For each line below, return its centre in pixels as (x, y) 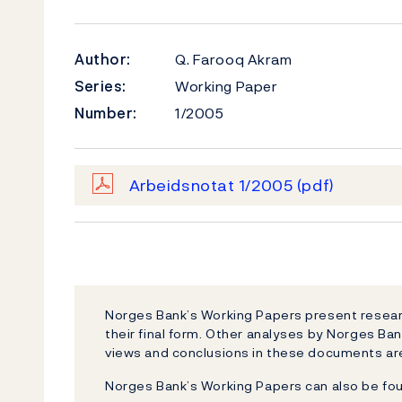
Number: (106, 113)
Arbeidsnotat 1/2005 (213, 185)
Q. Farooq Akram (234, 59)
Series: (100, 86)
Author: (103, 59)
